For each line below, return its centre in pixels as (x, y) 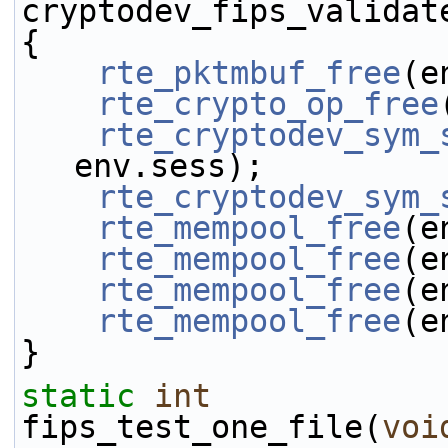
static (78, 396)
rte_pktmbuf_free (249, 73)
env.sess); (169, 166)
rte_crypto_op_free (268, 104)
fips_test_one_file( (201, 427)
